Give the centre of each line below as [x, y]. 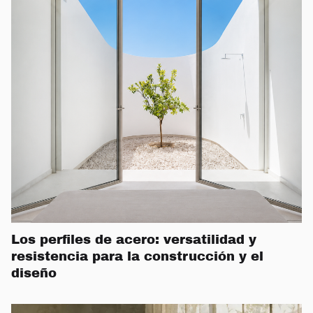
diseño [34, 273]
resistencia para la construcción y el [137, 256]
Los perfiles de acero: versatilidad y [134, 239]
